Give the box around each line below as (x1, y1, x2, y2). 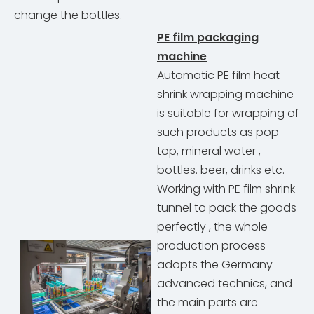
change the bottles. (14, 7, 122, 24)
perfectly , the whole (157, 219, 268, 235)
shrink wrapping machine (157, 86, 294, 103)
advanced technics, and (157, 275, 292, 292)
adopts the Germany (157, 257, 273, 273)
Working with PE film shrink (157, 181, 295, 198)
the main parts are (157, 294, 258, 311)
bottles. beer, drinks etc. (157, 162, 285, 179)
